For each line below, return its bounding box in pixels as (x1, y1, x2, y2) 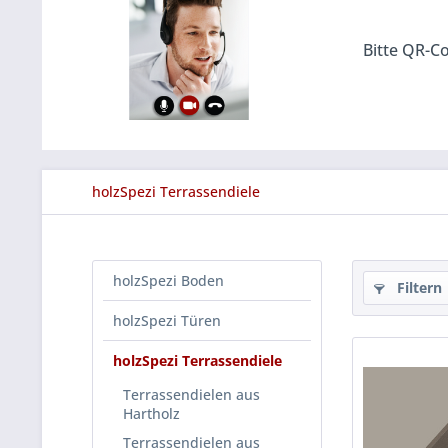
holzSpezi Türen (113, 311, 221, 331)
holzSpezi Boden (113, 271, 224, 291)
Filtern (393, 278, 442, 298)
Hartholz (123, 404, 180, 424)
